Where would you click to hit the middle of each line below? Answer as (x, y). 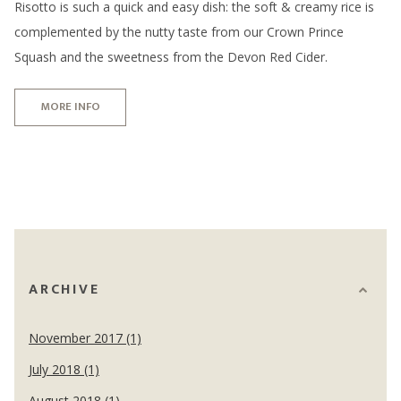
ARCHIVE (64, 290)
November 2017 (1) (85, 338)
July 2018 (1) (64, 370)
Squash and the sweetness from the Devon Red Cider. (171, 56)
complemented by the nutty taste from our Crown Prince (179, 31)
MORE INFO (70, 107)
